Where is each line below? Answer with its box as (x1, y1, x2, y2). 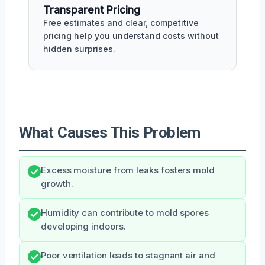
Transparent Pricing (43, 4, 140, 16)
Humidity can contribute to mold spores (41, 207, 209, 218)
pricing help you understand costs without (43, 30, 219, 41)
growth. (41, 178, 73, 189)
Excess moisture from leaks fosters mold (41, 164, 215, 176)
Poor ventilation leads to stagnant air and (41, 250, 215, 261)
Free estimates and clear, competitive (43, 17, 199, 28)
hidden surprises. (43, 43, 115, 54)
